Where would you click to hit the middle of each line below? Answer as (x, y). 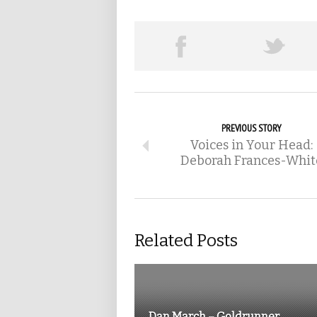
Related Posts (186, 241)
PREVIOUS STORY (252, 128)
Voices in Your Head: (252, 145)
